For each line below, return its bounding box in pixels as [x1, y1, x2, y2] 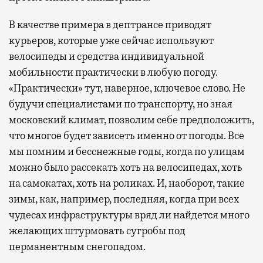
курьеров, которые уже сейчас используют [9, 34, 214, 48]
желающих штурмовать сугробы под [9, 224, 186, 238]
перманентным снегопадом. [9, 240, 146, 254]
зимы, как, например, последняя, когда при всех [9, 193, 239, 206]
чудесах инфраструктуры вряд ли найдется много [9, 208, 249, 222]
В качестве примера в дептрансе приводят [9, 18, 211, 32]
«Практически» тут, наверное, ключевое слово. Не [9, 82, 245, 95]
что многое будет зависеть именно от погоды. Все [9, 129, 244, 143]
